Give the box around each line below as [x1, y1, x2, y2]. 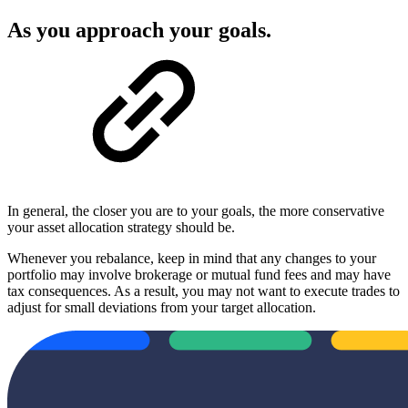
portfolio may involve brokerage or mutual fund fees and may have [7, 266, 391, 282]
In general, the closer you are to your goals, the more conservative [7, 202, 384, 219]
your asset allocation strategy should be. [7, 219, 235, 235]
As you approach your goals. [7, 18, 271, 43]
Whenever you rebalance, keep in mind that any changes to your [7, 250, 376, 266]
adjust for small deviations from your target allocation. [7, 299, 316, 315]
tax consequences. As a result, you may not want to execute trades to [7, 282, 400, 299]
